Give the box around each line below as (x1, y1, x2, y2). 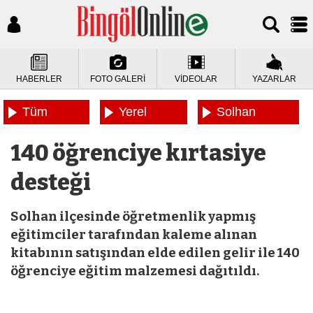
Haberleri (217, 129, 268, 143)
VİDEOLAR (175, 74, 217, 84)
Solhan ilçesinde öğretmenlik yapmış (10, 209, 256, 224)
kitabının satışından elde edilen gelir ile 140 (10, 245, 300, 261)
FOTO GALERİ (90, 74, 145, 84)
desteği (10, 169, 91, 196)
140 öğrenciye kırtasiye (10, 140, 266, 166)
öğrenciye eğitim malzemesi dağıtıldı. (10, 263, 259, 279)
